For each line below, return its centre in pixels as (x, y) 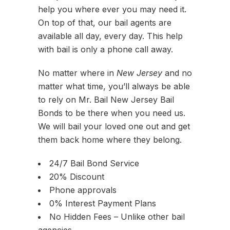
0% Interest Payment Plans (103, 203)
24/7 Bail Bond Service (94, 163)
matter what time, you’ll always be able (114, 86)
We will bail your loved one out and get (114, 126)
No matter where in (77, 73)
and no (177, 73)
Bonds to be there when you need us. (112, 113)
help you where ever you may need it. (112, 9)
